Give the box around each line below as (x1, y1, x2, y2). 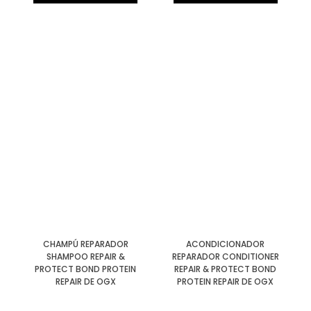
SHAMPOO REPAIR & (46, 250, 125, 262)
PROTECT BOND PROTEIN (35, 262, 137, 275)
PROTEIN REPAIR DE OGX (177, 275, 274, 287)
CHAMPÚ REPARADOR (42, 237, 128, 250)
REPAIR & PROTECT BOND (174, 262, 277, 275)
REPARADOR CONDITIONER (171, 250, 279, 262)
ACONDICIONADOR (186, 237, 265, 250)
